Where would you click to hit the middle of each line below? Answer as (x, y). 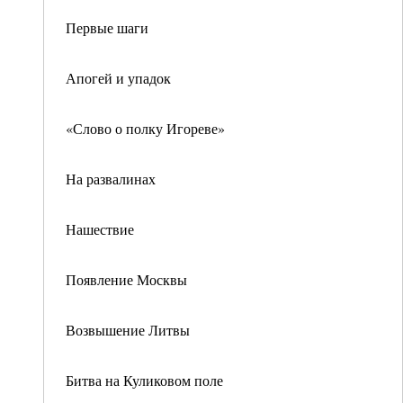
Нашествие (100, 229)
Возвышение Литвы (128, 330)
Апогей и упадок (118, 78)
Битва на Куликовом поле (144, 380)
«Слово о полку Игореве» (145, 128)
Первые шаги (107, 27)
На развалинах (111, 179)
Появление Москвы (126, 279)
